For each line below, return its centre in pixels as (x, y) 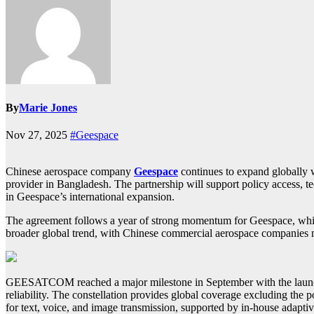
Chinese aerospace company (70, 172)
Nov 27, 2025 (38, 135)
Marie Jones (48, 108)
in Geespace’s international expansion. (90, 197)
